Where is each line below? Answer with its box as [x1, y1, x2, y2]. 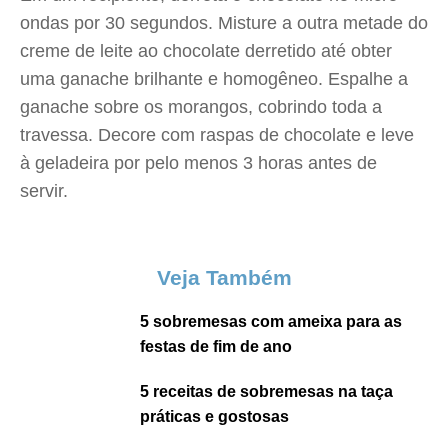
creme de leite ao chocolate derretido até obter [20, 41, 392, 61]
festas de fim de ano [140, 338, 292, 355]
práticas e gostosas [140, 408, 289, 425]
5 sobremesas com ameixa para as [140, 313, 402, 330]
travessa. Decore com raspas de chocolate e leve [20, 125, 414, 145]
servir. [20, 181, 68, 201]
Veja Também [156, 266, 292, 289]
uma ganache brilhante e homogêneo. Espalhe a [20, 69, 408, 89]
